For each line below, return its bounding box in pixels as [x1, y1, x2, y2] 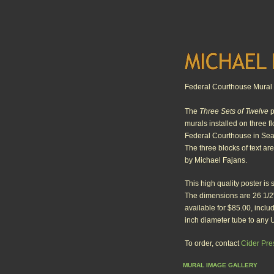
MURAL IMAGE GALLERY [183, 261, 257, 268]
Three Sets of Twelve [199, 107, 268, 116]
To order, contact [185, 239, 241, 248]
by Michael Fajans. [185, 156, 247, 165]
